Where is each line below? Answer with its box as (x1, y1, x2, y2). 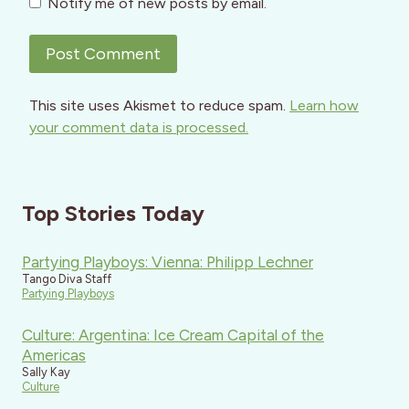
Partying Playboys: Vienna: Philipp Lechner (22, 253, 313, 272)
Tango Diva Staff (22, 272, 111, 287)
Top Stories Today (22, 200, 204, 227)
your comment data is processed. (29, 119, 248, 137)
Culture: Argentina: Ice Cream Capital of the (22, 325, 324, 344)
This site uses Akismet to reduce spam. (29, 97, 289, 115)
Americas (22, 345, 86, 364)
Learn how (289, 97, 359, 115)
